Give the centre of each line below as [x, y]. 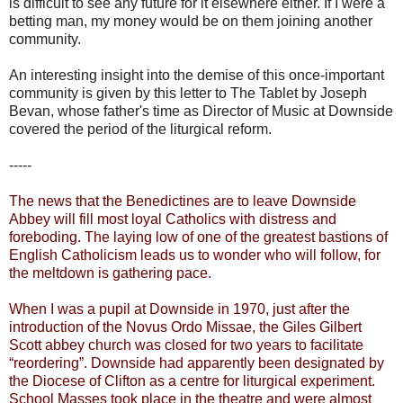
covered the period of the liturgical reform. [142, 129]
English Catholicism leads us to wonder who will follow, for [195, 255]
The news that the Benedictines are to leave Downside [183, 201]
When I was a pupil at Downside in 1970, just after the [179, 309]
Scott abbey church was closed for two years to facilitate [186, 345]
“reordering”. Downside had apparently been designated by [197, 363]
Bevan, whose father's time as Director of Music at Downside [201, 111]
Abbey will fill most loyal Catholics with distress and [173, 219]
